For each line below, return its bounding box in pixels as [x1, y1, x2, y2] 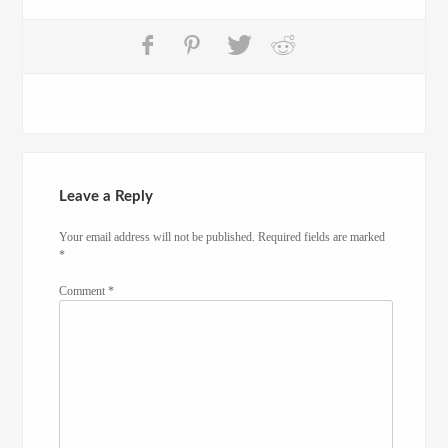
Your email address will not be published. [59, 229, 256, 244]
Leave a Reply [59, 188, 154, 204]
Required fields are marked [258, 229, 386, 244]
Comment [59, 283, 109, 298]
